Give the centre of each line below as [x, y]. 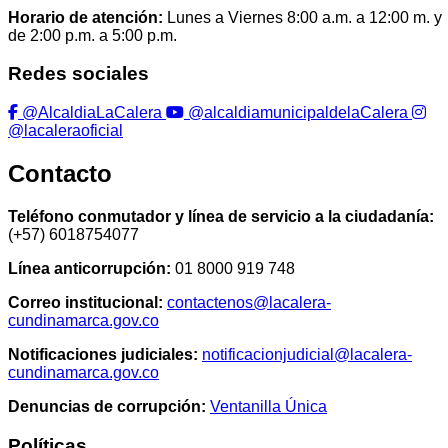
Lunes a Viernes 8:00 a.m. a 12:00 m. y [302, 17]
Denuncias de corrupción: [107, 406]
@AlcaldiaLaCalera [92, 113]
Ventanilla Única [268, 406]
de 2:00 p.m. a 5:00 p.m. [92, 35]
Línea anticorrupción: [89, 268]
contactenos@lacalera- [249, 302]
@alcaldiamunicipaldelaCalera [298, 113]
